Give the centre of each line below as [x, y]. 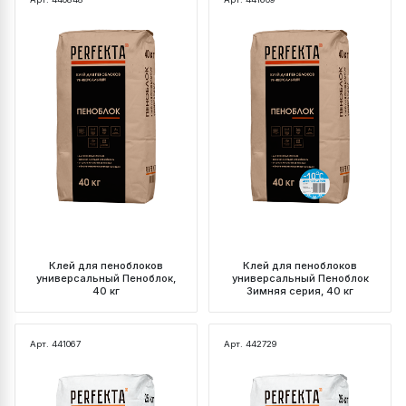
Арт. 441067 [55, 344]
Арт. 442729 [251, 344]
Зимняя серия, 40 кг [300, 291]
